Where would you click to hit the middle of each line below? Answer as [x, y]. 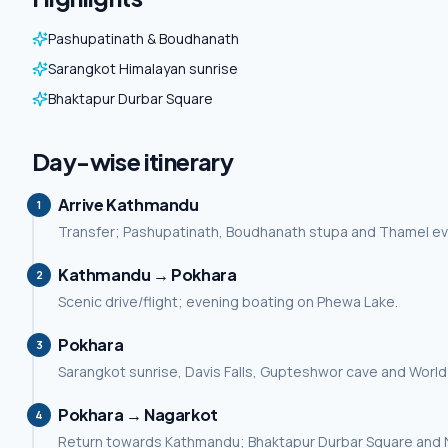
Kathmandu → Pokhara [147, 274]
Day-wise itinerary [133, 161]
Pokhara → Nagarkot [138, 414]
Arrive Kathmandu [128, 204]
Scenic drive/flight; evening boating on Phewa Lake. [228, 301]
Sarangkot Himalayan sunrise [143, 68]
